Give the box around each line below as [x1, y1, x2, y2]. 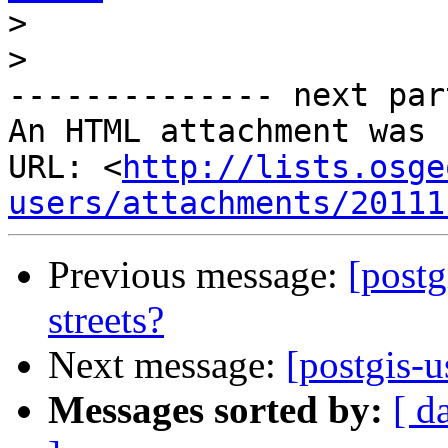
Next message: [48, 343, 286, 387]
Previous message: [48, 253, 348, 297]
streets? [48, 298, 164, 342]
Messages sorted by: [48, 388, 383, 432]
